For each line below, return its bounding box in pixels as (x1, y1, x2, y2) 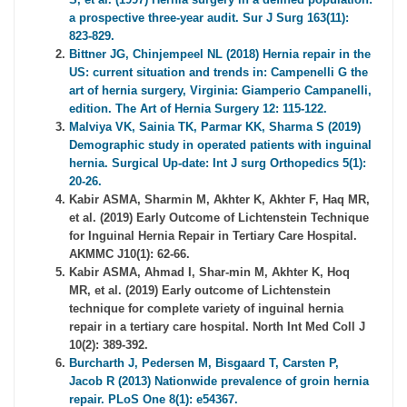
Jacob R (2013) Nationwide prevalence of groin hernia (69, 374, 369, 389)
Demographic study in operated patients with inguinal (69, 138, 372, 153)
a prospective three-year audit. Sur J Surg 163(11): (69, 11, 349, 25)
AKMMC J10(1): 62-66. (69, 247, 190, 262)
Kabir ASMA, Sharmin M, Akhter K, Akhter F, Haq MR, (69, 193, 370, 207)
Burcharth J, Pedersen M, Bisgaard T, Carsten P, (69, 356, 339, 371)
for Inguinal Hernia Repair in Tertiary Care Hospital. (69, 229, 357, 243)
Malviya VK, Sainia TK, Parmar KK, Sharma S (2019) (69, 120, 361, 134)
